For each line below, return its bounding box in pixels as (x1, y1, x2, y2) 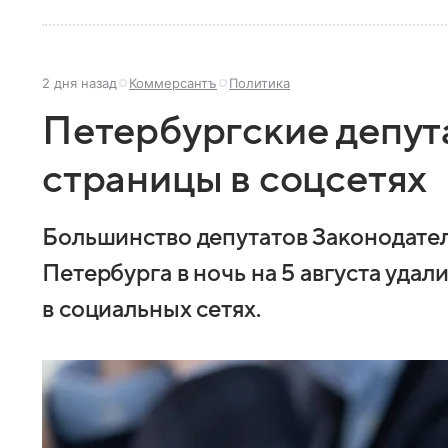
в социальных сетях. (42, 297, 261, 323)
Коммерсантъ (129, 75, 217, 91)
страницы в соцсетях (42, 158, 428, 201)
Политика (229, 75, 290, 91)
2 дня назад (42, 75, 117, 91)
